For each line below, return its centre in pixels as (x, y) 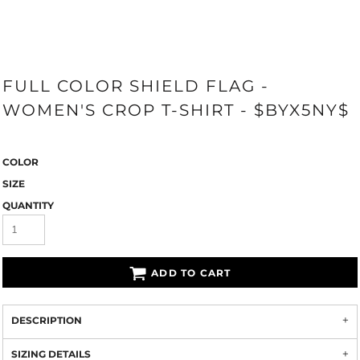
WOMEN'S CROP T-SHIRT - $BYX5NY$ (176, 110)
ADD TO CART (191, 273)
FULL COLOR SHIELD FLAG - (136, 86)
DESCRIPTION (47, 320)
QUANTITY (28, 205)
